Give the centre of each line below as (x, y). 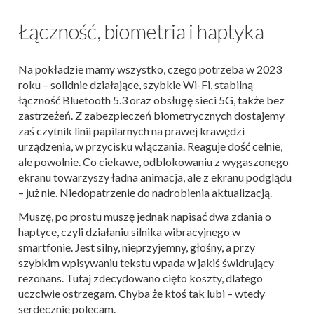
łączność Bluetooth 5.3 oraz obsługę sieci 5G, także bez (151, 100)
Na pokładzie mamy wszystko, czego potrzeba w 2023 (150, 69)
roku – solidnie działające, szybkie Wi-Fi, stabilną (136, 85)
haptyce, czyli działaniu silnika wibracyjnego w (129, 232)
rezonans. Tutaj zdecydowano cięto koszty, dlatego (141, 278)
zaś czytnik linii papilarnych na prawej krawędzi (131, 131)
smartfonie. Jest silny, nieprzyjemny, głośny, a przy (137, 247)
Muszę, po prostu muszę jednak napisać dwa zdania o (145, 217)
